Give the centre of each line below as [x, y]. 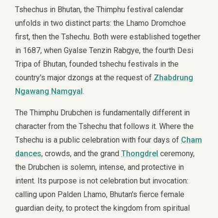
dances [28, 154]
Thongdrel [140, 154]
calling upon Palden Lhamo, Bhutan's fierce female [100, 194]
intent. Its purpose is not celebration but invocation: [102, 181]
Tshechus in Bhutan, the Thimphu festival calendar [100, 9]
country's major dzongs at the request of [85, 78]
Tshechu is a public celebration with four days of [98, 140]
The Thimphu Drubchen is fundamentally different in [103, 113]
